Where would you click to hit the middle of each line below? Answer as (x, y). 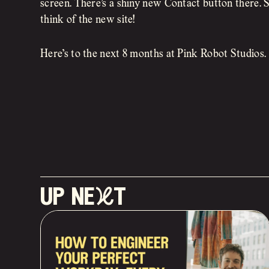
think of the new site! (88, 20)
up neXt (83, 198)
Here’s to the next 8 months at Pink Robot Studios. (153, 54)
